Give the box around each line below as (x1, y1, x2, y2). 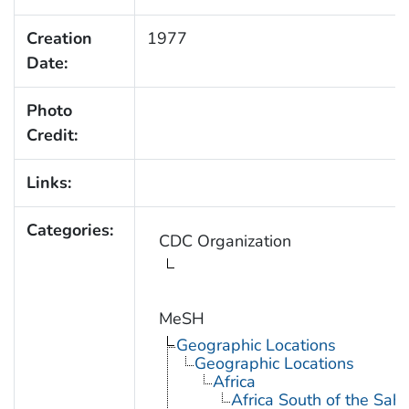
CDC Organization (158, 230, 291, 253)
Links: (26, 172, 71, 194)
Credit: (26, 124, 78, 147)
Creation (26, 27, 92, 50)
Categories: (26, 219, 113, 242)
